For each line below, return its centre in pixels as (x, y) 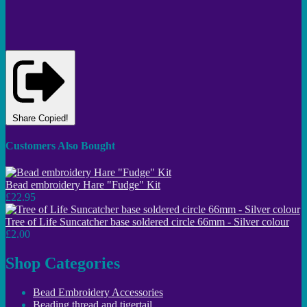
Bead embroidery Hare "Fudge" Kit (83, 185)
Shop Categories (63, 263)
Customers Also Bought (60, 146)
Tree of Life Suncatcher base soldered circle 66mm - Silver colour (147, 222)
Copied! (53, 118)
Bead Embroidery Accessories (98, 293)
